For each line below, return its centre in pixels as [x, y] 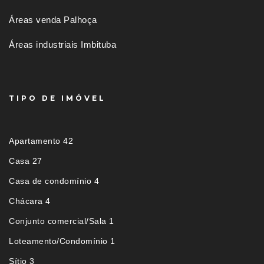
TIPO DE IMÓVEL [57, 98]
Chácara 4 [30, 201]
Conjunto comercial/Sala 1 [62, 221]
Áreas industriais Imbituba [62, 45]
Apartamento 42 [41, 141]
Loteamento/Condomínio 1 [62, 241]
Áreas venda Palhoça [53, 20]
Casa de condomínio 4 [54, 181]
